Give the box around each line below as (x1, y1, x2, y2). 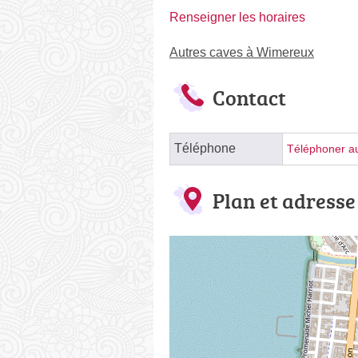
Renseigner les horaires (169, 10, 305, 24)
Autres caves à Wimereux (169, 46, 314, 59)
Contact (213, 83, 286, 112)
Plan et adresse (213, 186, 356, 215)
